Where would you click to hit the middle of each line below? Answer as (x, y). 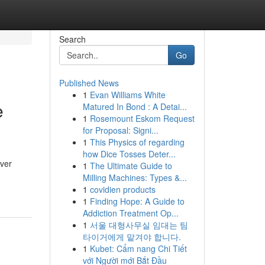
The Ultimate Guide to (131, 166)
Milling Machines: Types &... (135, 177)
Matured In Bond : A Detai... (135, 106)
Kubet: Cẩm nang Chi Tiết (138, 248)
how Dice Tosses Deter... (129, 154)
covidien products (122, 189)
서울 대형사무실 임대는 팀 (139, 225)
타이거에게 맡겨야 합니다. (132, 237)
